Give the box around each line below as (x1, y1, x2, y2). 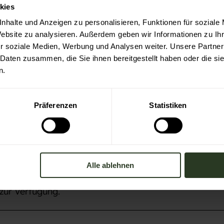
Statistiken (149, 101, 187, 110)
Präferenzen (33, 101, 77, 110)
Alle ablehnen (86, 161, 134, 170)
